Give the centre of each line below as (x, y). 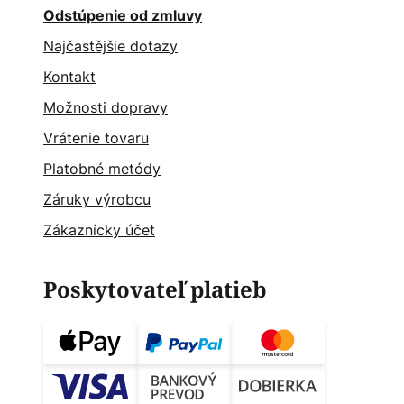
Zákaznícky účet (99, 230)
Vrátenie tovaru (96, 138)
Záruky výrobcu (97, 199)
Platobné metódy (102, 169)
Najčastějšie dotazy (110, 46)
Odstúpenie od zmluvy (123, 15)
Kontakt (69, 77)
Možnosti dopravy (106, 107)
